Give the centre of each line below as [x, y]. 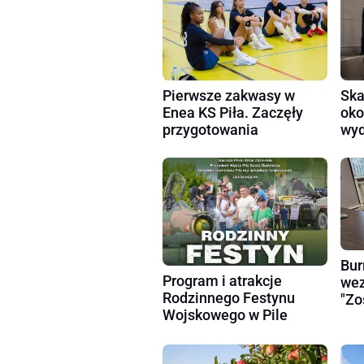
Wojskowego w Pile [225, 315]
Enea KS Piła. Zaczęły [233, 113]
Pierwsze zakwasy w [229, 96]
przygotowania [210, 130]
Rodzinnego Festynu [229, 298]
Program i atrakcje [222, 281]
